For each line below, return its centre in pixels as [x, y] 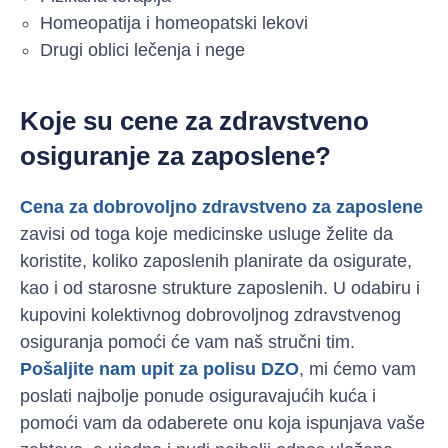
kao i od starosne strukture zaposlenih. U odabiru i [220, 288]
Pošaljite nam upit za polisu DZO [159, 369]
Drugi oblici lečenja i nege [142, 50]
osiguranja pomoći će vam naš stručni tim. [187, 342]
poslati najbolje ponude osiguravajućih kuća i [198, 396]
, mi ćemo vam [357, 369]
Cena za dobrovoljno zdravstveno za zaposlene [221, 207]
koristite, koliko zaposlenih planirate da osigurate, [216, 261]
